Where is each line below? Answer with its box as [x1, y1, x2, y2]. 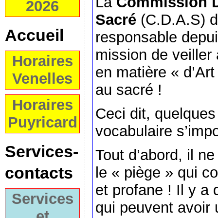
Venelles [12, 70, 73, 87]
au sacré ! [95, 81, 162, 99]
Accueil [5, 26, 64, 44]
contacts [5, 163, 73, 182]
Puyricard [7, 114, 77, 131]
